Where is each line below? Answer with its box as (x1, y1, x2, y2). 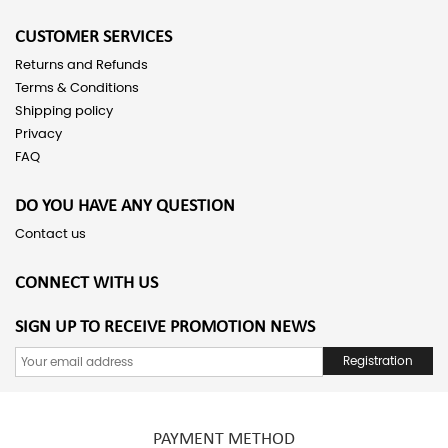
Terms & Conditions (15, 82, 139, 95)
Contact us (15, 228, 86, 241)
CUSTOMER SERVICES (15, 28, 172, 47)
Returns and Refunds (15, 59, 148, 72)
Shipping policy (15, 105, 113, 118)
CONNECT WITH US (15, 274, 158, 293)
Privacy (15, 128, 62, 141)
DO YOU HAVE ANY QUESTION (15, 197, 235, 216)
